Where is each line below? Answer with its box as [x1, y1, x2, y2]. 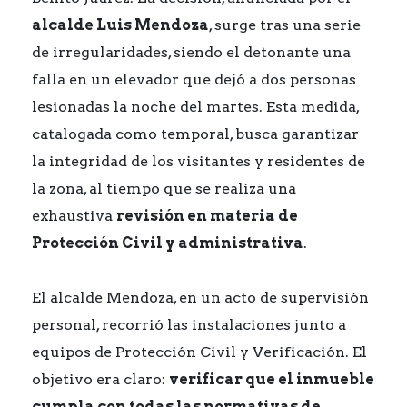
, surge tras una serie [209, 16, 361, 34]
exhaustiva [32, 207, 116, 224]
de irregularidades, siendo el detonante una [32, 44, 351, 61]
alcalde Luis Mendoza [32, 16, 209, 34]
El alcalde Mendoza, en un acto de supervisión [32, 289, 369, 306]
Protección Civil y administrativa [32, 234, 303, 252]
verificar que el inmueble [169, 371, 374, 388]
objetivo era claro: [32, 371, 169, 388]
